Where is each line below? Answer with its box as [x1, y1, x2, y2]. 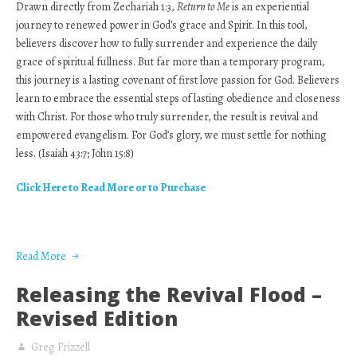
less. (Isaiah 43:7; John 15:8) [16, 146, 134, 161]
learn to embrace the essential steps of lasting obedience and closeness [16, 91, 340, 106]
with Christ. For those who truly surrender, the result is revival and [16, 109, 318, 124]
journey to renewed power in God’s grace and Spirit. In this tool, [16, 18, 308, 33]
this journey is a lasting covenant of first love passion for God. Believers [16, 73, 339, 88]
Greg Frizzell [31, 339, 90, 355]
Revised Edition [16, 304, 178, 331]
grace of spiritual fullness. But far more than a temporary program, [16, 54, 325, 69]
